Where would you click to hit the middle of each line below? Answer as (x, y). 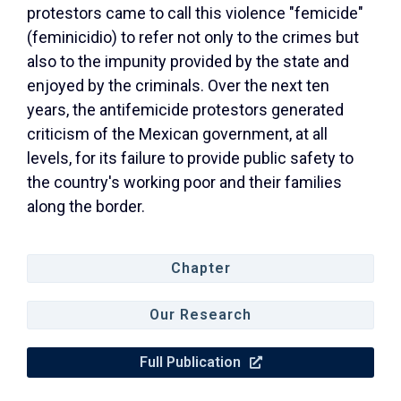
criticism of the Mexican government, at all (177, 133)
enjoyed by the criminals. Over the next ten (178, 85)
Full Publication (190, 362)
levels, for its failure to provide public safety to (190, 158)
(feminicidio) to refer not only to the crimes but (193, 37)
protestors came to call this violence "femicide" (195, 13)
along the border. (86, 206)
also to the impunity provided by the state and (188, 61)
